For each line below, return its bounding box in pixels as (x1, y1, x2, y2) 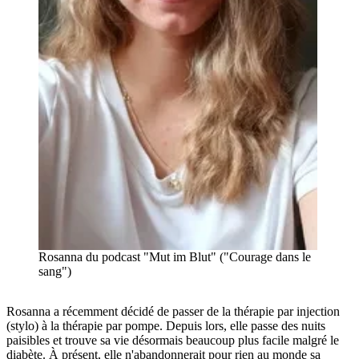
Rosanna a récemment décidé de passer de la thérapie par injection (6, 304, 340, 318)
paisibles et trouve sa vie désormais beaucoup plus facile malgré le (6, 333, 339, 347)
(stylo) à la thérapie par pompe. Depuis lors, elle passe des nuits (6, 318, 325, 333)
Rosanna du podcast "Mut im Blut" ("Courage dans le (38, 249, 311, 264)
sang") (38, 264, 71, 278)
